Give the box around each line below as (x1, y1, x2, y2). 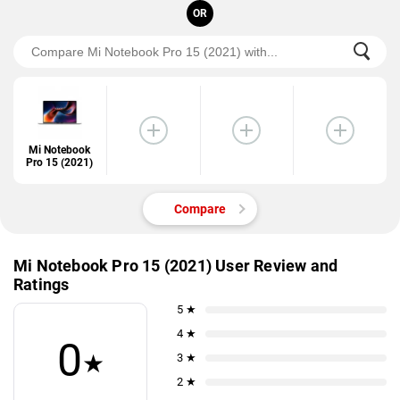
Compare (174, 202, 226, 216)
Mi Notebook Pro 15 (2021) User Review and (13, 256, 338, 275)
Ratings (13, 275, 70, 294)
